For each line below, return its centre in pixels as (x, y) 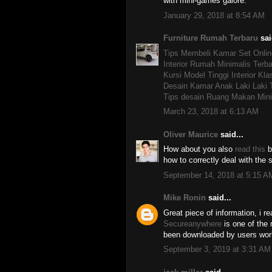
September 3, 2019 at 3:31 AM (217, 249)
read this (250, 149)
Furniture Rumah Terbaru (211, 38)
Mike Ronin (185, 198)
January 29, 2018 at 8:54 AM (214, 15)
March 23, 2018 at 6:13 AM (211, 111)
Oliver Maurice (191, 134)
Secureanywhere (192, 223)
